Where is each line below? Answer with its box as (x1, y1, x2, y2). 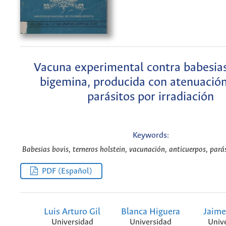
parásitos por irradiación (87, 90, 214, 104)
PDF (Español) (42, 166, 93, 176)
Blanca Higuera (121, 206, 180, 217)
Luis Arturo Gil (44, 206, 101, 217)
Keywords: (132, 131, 169, 140)
